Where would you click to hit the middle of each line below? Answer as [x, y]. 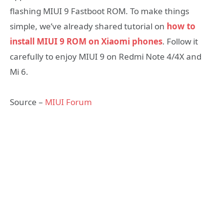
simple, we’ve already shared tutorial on [88, 26]
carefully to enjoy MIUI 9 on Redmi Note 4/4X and [106, 56]
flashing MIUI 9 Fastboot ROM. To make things [99, 11]
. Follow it [180, 41]
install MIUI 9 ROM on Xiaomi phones [86, 41]
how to [181, 26]
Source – [27, 102]
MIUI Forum [68, 102]
